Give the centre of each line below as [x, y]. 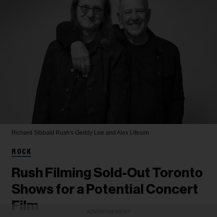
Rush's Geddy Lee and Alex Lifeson [102, 133]
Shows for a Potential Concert [105, 190]
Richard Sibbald [34, 133]
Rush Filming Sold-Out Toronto [107, 173]
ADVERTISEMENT [108, 212]
